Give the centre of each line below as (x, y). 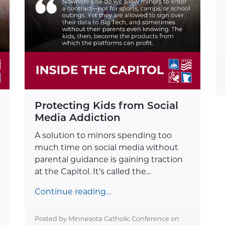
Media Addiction (77, 117)
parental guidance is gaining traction (108, 159)
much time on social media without (106, 147)
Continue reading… (73, 191)
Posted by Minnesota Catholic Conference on (107, 218)
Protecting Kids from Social (106, 105)
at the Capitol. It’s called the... (92, 171)
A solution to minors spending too (103, 135)
